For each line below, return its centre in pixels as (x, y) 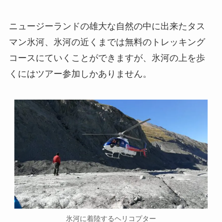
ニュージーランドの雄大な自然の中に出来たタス (107, 26)
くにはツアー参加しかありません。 (80, 74)
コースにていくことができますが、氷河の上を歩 (107, 58)
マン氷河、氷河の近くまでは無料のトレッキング (107, 42)
